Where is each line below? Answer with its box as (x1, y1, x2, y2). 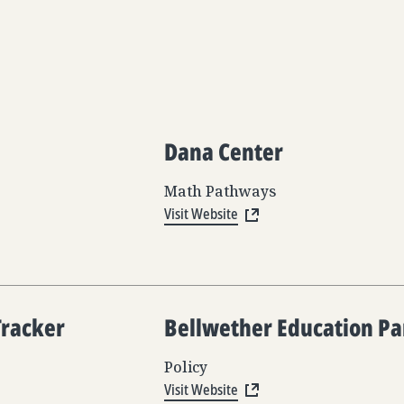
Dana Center (164, 135, 283, 168)
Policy (164, 356, 207, 377)
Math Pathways (164, 181, 277, 201)
